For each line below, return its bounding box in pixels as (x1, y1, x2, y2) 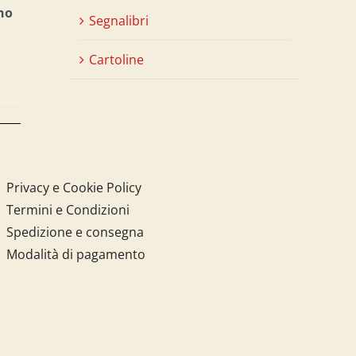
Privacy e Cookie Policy (6, 178, 141, 196)
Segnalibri (89, 11, 149, 29)
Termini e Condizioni (6, 200, 130, 219)
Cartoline (89, 50, 144, 68)
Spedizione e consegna (6, 222, 144, 241)
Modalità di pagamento (6, 245, 145, 263)
